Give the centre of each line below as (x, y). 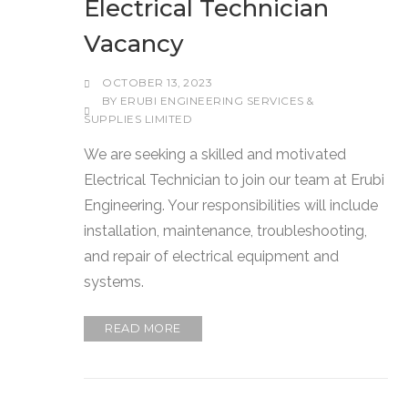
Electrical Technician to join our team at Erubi (235, 179)
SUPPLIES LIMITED (138, 119)
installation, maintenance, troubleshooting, (226, 230)
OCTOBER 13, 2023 (158, 82)
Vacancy (134, 43)
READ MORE (143, 328)
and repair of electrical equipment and (212, 256)
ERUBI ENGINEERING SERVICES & (217, 101)
